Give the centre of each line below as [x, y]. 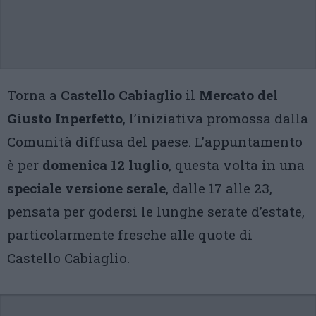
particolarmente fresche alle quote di [130, 235]
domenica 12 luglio [105, 165]
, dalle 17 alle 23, [219, 188]
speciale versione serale [86, 188]
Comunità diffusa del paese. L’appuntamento [155, 141]
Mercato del [238, 95]
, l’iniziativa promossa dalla [215, 118]
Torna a [34, 95]
